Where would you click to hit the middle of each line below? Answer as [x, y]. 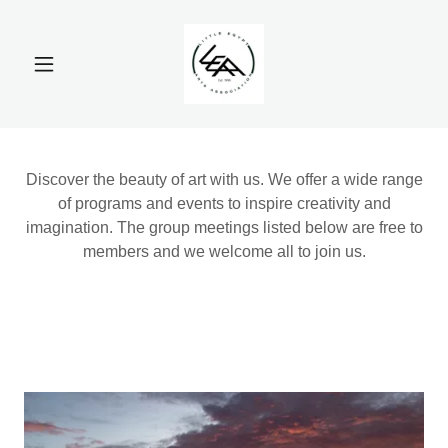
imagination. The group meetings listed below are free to [224, 227]
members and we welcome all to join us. [224, 251]
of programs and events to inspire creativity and [224, 203]
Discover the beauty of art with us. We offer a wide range [224, 179]
